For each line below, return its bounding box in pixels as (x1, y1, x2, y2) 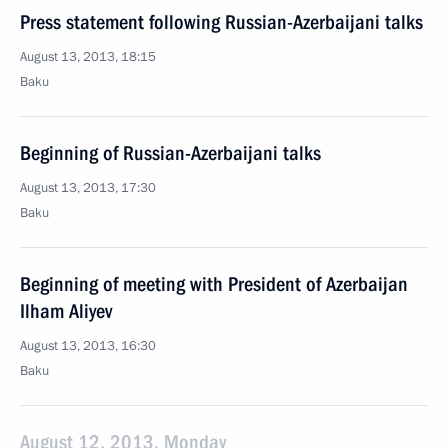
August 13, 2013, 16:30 (20, 337, 156, 355)
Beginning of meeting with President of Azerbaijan (20, 272, 408, 296)
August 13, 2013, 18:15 (20, 48, 156, 66)
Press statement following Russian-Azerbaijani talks (20, 10, 423, 34)
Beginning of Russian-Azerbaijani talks (20, 141, 321, 165)
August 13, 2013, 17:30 (20, 179, 156, 197)
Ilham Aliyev (20, 299, 112, 323)
